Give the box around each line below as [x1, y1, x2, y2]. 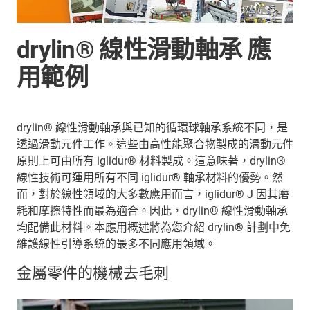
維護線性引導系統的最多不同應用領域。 [17, 237, 216, 250]
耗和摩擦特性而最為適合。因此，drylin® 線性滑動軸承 [17, 203, 288, 217]
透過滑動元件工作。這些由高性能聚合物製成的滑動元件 [17, 137, 293, 151]
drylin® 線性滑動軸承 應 [17, 35, 271, 64]
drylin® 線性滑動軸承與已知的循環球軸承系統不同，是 [17, 120, 288, 134]
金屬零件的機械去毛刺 [17, 264, 169, 282]
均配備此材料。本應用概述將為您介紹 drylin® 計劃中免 [17, 220, 291, 234]
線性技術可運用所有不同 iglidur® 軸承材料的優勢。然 [17, 170, 283, 184]
